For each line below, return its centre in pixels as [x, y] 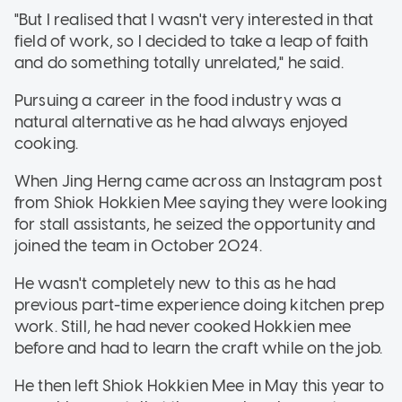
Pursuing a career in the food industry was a [178, 101]
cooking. [48, 144]
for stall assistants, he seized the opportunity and [195, 225]
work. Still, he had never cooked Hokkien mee [183, 327]
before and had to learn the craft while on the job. [201, 349]
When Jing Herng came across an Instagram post [198, 182]
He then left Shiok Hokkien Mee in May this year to [200, 386]
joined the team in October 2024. [140, 246]
